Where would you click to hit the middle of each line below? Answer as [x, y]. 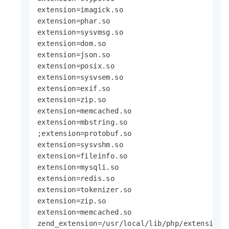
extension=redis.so [76, 178]
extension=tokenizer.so [85, 190]
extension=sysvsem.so [80, 77]
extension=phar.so [74, 21]
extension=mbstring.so [83, 122]
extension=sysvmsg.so [80, 32]
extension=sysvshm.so [80, 145]
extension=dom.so [72, 43]
